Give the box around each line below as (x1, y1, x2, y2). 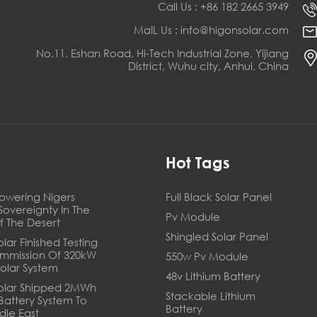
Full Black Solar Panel (165, 190, 272, 204)
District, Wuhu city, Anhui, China (128, 59, 289, 74)
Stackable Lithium (165, 289, 255, 304)
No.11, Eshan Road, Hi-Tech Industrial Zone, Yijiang (36, 46, 289, 61)
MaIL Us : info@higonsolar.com (134, 23, 289, 38)
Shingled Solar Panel (165, 229, 268, 244)
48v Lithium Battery (165, 269, 260, 284)
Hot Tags (165, 154, 230, 173)
